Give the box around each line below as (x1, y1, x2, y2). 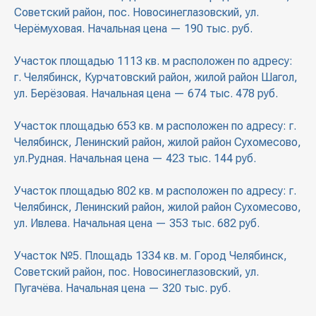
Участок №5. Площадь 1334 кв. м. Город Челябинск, (14, 249, 287, 263)
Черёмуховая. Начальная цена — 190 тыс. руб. (14, 22, 253, 36)
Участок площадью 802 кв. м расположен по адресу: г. (14, 184, 296, 198)
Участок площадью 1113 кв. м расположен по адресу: (14, 54, 293, 68)
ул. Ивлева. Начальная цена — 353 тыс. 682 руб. (14, 217, 260, 231)
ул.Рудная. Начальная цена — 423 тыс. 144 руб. (14, 152, 256, 166)
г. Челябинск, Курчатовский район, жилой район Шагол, (14, 71, 298, 85)
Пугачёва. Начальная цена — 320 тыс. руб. (14, 281, 231, 296)
